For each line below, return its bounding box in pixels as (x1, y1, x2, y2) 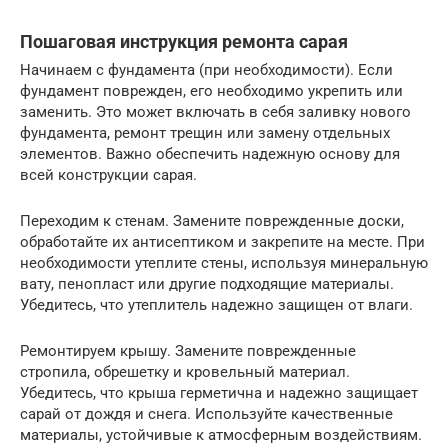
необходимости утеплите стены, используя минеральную (20, 254, 428, 272)
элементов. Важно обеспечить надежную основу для (20, 145, 400, 163)
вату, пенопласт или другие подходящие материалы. (20, 275, 394, 293)
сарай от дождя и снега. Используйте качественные (20, 405, 393, 423)
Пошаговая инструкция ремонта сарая (20, 31, 348, 52)
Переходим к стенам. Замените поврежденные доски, (20, 212, 404, 230)
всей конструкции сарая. (20, 166, 197, 184)
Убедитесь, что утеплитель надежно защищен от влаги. (20, 296, 413, 314)
